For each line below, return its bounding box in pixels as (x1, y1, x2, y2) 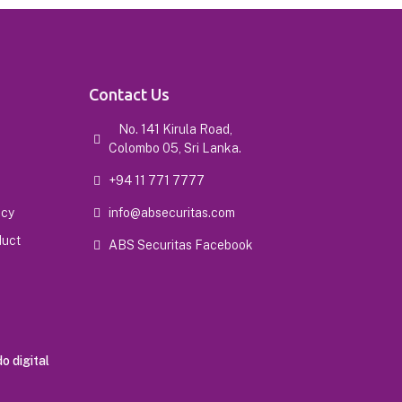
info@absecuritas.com (109, 205, 236, 220)
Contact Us (88, 85, 170, 103)
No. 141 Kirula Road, (118, 122, 232, 136)
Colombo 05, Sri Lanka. (109, 141, 242, 155)
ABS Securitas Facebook (109, 238, 254, 252)
